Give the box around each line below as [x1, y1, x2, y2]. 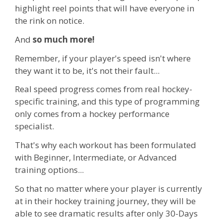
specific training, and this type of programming [15, 96, 200, 108]
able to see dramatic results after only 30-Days [15, 207, 198, 219]
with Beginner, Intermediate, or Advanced [15, 152, 177, 163]
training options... [15, 164, 84, 175]
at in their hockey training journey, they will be [15, 195, 196, 207]
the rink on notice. [15, 15, 84, 26]
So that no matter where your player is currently [15, 182, 202, 194]
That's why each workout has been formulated [15, 139, 196, 151]
